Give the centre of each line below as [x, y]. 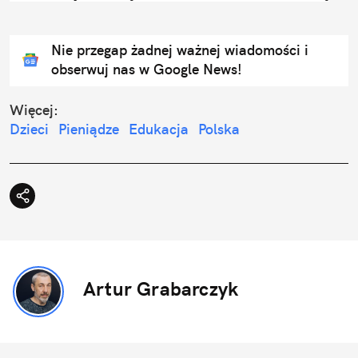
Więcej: [34, 110]
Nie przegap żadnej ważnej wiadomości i [180, 50]
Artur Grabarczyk [161, 289]
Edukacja [159, 129]
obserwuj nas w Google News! [147, 70]
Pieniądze [89, 129]
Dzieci [29, 129]
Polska [219, 129]
